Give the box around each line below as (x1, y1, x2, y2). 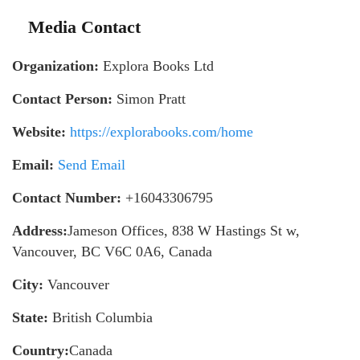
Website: (12, 124, 66, 140)
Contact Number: (12, 190, 121, 206)
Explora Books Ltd (99, 58, 214, 74)
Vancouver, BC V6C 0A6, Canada (12, 243, 212, 260)
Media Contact (28, 17, 141, 37)
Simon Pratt (112, 91, 186, 107)
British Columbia (48, 309, 153, 325)
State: (12, 309, 48, 325)
